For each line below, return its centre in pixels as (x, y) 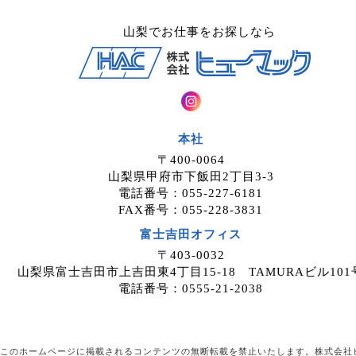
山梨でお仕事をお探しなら (191, 32)
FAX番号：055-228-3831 (191, 210)
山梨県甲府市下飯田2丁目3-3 (191, 176)
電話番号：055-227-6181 (191, 193)
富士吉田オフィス (191, 234)
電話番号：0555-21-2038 (191, 288)
